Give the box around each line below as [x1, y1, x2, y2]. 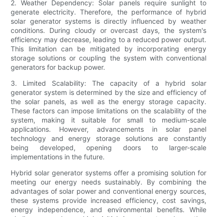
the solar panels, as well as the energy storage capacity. [11, 97, 206, 106]
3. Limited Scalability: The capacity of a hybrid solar [11, 79, 206, 88]
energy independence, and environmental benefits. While [11, 205, 206, 214]
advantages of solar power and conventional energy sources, [11, 187, 206, 196]
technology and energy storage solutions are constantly [11, 134, 206, 143]
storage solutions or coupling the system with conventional [11, 54, 206, 62]
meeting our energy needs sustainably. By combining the [11, 178, 206, 186]
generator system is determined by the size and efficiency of [11, 88, 206, 97]
